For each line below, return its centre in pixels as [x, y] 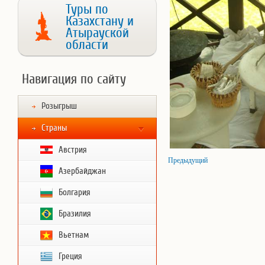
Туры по [87, 9]
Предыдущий [188, 160]
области [87, 45]
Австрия [73, 150]
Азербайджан [82, 171]
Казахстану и [100, 21]
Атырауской [97, 33]
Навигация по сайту [74, 79]
